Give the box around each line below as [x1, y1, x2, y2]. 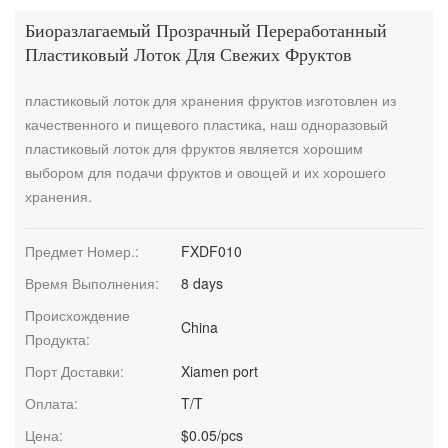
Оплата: [25, 392, 78, 413]
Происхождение [25, 304, 130, 325]
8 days [181, 272, 224, 293]
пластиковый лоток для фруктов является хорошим [25, 137, 363, 158]
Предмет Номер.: [25, 240, 139, 261]
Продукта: [25, 328, 90, 349]
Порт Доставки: [25, 360, 124, 381]
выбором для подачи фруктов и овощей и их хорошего [25, 161, 386, 182]
